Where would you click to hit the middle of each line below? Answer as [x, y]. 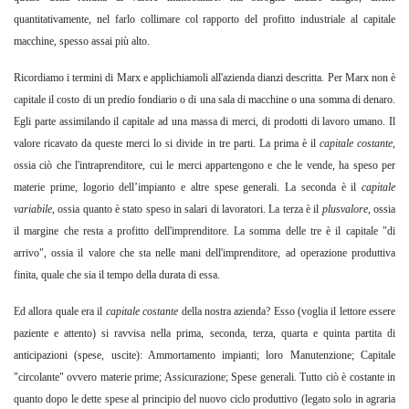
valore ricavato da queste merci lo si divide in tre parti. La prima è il [165, 144]
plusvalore [343, 210]
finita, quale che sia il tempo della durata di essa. [117, 275]
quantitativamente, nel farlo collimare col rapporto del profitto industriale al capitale [204, 20]
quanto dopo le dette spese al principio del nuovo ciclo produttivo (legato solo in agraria [204, 399]
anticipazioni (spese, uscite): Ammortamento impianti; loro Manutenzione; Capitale [204, 356]
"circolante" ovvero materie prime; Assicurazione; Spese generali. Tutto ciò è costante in [204, 378]
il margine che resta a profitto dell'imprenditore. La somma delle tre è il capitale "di [204, 231]
